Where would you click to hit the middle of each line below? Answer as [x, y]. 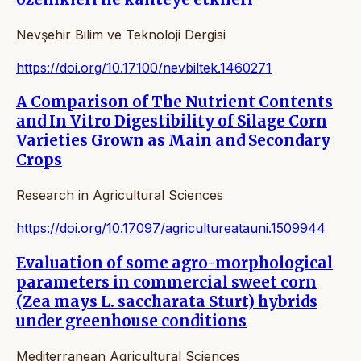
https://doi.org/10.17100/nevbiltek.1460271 [144, 67]
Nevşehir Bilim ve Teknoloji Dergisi [121, 34]
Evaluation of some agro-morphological [174, 263]
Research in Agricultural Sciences [120, 195]
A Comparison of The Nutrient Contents [174, 102]
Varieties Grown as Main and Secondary [173, 141]
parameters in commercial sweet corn [166, 282]
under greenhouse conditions [131, 321]
